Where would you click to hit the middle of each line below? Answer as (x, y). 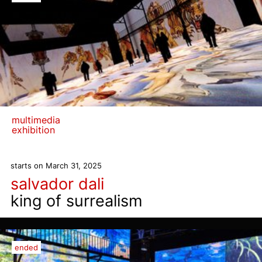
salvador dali (57, 184)
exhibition (33, 130)
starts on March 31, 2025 (56, 166)
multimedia (36, 120)
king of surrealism (76, 201)
